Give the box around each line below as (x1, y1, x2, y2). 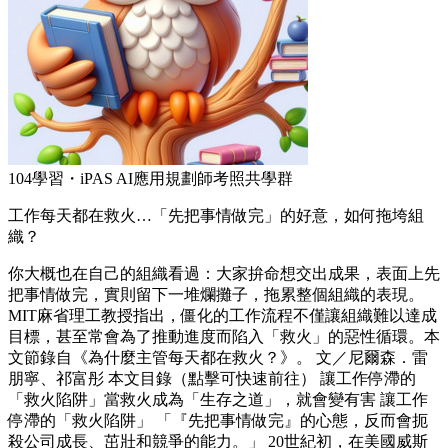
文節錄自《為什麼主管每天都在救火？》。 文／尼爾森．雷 (8, 349, 428, 367)
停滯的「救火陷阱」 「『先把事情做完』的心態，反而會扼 (8, 412, 428, 430)
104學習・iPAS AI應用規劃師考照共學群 (8, 170, 293, 188)
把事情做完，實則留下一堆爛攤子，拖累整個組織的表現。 (8, 286, 424, 304)
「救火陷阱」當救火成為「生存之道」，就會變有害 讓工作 (8, 391, 428, 409)
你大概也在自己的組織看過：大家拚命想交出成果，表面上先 (8, 265, 440, 283)
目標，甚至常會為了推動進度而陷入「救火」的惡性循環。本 (8, 328, 440, 346)
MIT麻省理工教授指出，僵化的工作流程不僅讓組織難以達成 (8, 307, 437, 325)
